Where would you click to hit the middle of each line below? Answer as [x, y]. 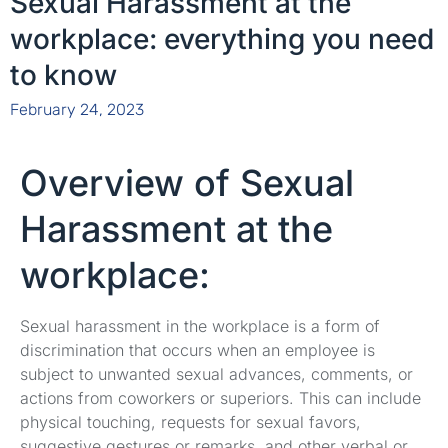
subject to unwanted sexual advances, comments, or [216, 373]
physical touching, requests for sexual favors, [190, 421]
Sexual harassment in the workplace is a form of [200, 325]
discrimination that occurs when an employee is [197, 349]
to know [63, 74]
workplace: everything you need [222, 38]
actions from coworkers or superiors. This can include [220, 397]
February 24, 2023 [77, 109]
